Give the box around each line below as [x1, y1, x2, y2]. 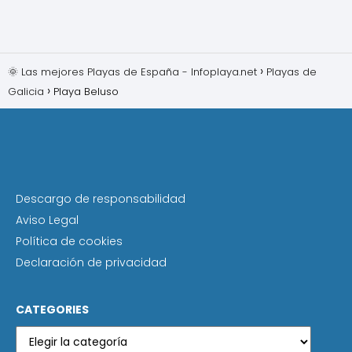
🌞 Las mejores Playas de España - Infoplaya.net [8, 64, 257, 80]
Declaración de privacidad [16, 255, 167, 271]
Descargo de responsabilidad [16, 191, 185, 207]
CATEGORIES [16, 302, 89, 318]
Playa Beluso [53, 84, 122, 100]
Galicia [8, 84, 44, 100]
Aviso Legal [16, 212, 79, 229]
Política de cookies [16, 233, 123, 250]
